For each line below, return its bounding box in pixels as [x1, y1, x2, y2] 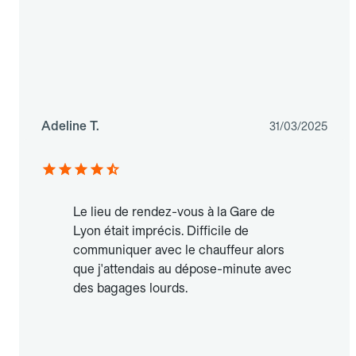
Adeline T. [41, 118, 99, 134]
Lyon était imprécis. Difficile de [73, 223, 249, 239]
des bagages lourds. [73, 281, 188, 296]
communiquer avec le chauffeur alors [73, 242, 284, 258]
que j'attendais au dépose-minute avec [73, 261, 292, 277]
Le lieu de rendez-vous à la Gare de [73, 204, 275, 220]
